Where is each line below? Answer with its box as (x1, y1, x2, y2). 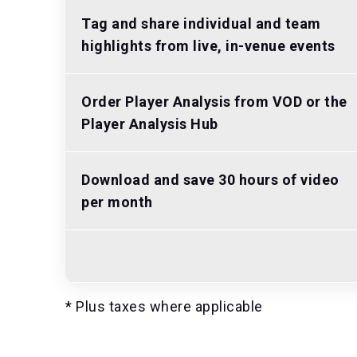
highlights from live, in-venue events (81, 37, 335, 54)
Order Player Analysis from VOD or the (81, 93, 347, 110)
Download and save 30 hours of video (81, 171, 339, 188)
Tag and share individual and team (81, 15, 321, 32)
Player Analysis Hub (81, 116, 218, 132)
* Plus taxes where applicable (65, 298, 263, 315)
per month (81, 194, 153, 210)
